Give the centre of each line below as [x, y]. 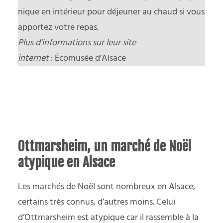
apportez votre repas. [58, 27]
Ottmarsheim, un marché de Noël [105, 146]
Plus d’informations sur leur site [77, 43]
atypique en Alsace [66, 162]
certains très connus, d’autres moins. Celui [97, 202]
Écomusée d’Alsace [90, 58]
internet [33, 58]
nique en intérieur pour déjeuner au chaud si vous [111, 12]
